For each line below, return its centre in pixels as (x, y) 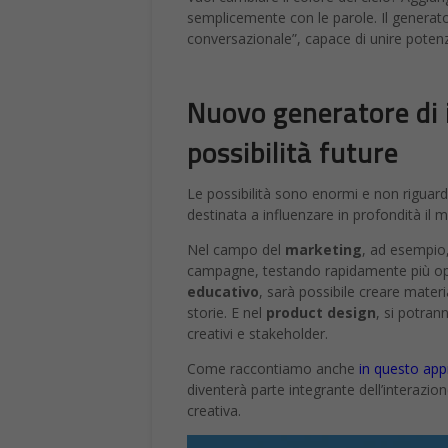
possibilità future (292, 153)
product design (321, 313)
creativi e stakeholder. (257, 334)
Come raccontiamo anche (273, 369)
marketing (323, 250)
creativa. (214, 411)
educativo (223, 292)
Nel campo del (236, 250)
